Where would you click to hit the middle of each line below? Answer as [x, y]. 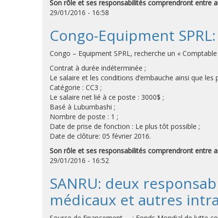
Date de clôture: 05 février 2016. [100, 136]
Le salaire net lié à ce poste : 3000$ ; [107, 97]
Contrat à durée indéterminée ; [98, 68]
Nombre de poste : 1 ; [84, 117]
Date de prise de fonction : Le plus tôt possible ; [125, 126]
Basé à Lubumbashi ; [82, 107]
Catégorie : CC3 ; [76, 87]
